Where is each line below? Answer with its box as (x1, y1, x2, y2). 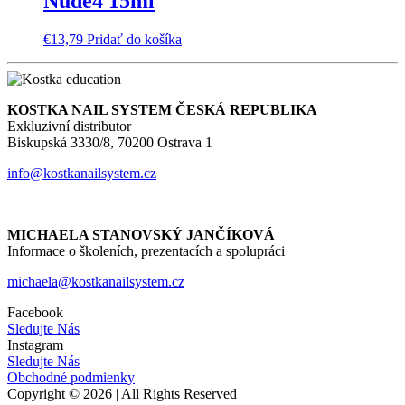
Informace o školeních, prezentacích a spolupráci (7, 242, 285, 259)
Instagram (7, 336, 63, 353)
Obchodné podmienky (7, 369, 135, 385)
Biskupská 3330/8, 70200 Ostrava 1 (7, 134, 212, 150)
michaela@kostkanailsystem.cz (7, 273, 184, 289)
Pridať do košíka (87, 31, 182, 47)
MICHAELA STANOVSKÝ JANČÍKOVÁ (7, 226, 275, 242)
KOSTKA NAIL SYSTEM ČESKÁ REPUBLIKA (7, 101, 321, 118)
